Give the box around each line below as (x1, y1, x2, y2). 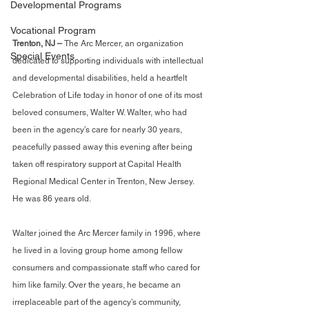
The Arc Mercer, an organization (64, 39, 186, 48)
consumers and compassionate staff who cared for (12, 263, 202, 272)
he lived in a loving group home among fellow (12, 246, 185, 255)
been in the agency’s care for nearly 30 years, (12, 125, 184, 134)
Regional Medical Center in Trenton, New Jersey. (12, 177, 196, 186)
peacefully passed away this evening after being (12, 142, 195, 152)
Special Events (10, 50, 74, 61)
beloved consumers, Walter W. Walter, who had (12, 108, 189, 117)
